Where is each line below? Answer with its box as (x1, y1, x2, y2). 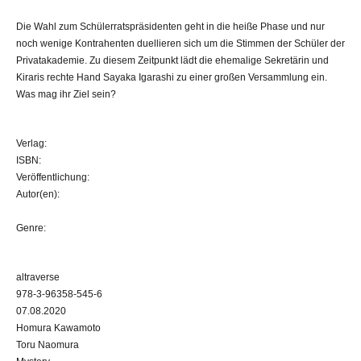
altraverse (16, 271, 60, 283)
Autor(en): (16, 188, 60, 200)
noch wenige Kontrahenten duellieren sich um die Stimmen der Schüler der (16, 37, 345, 49)
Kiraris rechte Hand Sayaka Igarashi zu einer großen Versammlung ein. (16, 71, 327, 83)
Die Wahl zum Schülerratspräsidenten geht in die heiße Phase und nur (16, 20, 325, 32)
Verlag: (16, 137, 47, 149)
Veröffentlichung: (16, 171, 89, 183)
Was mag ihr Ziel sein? (16, 88, 116, 100)
